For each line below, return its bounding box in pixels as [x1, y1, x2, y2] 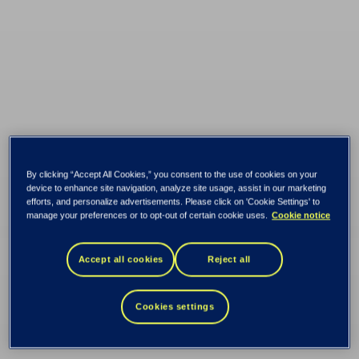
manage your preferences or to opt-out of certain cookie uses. [26, 210, 268, 220]
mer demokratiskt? [19, 305, 312, 348]
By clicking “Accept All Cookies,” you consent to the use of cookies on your [26, 169, 318, 179]
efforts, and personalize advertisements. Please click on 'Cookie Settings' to [26, 196, 321, 207]
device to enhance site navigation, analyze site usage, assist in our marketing [26, 183, 327, 193]
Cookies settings [135, 301, 215, 312]
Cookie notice [272, 210, 331, 220]
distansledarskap [19, 259, 287, 302]
